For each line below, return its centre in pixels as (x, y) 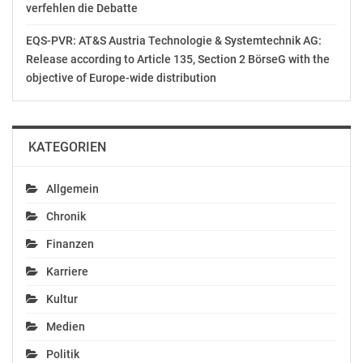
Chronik (66, 216)
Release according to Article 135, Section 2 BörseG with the (178, 59)
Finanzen (70, 244)
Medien (66, 327)
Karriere (67, 271)
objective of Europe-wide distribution (121, 78)
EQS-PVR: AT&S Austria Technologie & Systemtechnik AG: (174, 41)
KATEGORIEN (67, 147)
